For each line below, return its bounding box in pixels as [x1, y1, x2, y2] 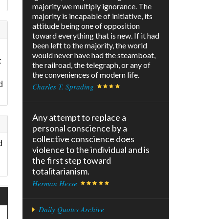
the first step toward [32, 155, 111, 166]
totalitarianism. [32, 166, 89, 177]
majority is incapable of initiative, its [32, 11, 153, 21]
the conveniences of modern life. [32, 70, 139, 80]
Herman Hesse [32, 178, 77, 189]
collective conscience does [32, 133, 134, 145]
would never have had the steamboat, [32, 50, 155, 60]
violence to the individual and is [32, 144, 150, 155]
